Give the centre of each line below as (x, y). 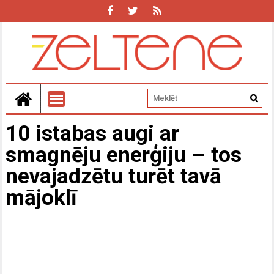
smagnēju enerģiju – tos (124, 155)
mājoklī (42, 198)
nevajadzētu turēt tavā (114, 176)
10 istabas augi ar (93, 133)
